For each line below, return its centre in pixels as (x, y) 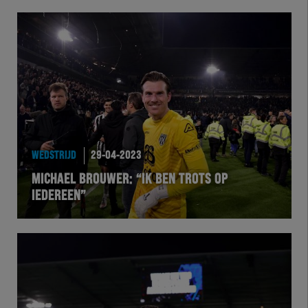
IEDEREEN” (58, 196)
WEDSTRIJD (54, 155)
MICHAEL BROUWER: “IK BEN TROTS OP (129, 180)
